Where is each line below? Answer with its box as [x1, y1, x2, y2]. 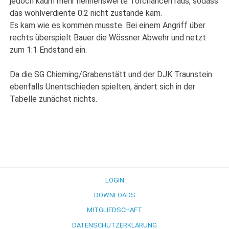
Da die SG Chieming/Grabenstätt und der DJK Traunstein [10, 69, 213, 79]
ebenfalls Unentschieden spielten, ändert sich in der [10, 81, 196, 91]
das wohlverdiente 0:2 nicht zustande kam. [10, 8, 163, 18]
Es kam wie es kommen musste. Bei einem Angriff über [10, 20, 206, 30]
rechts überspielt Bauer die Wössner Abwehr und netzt [10, 32, 207, 42]
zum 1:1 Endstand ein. [10, 44, 87, 55]
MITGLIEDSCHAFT [87, 206, 142, 214]
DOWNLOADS [94, 191, 135, 199]
